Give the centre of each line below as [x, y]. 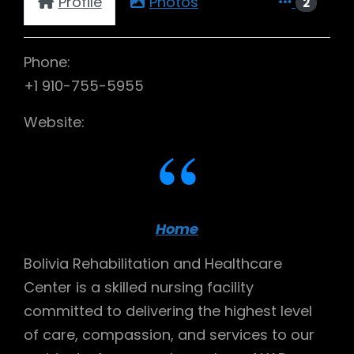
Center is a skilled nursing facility [139, 287]
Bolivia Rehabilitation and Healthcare [153, 263]
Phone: [47, 62]
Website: [54, 122]
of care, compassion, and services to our [169, 334]
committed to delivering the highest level [168, 311]
